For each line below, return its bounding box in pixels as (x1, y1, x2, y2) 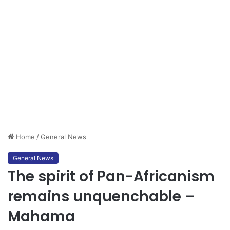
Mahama (8, 206, 75, 227)
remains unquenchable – (8, 186, 195, 207)
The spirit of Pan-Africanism (8, 166, 215, 187)
